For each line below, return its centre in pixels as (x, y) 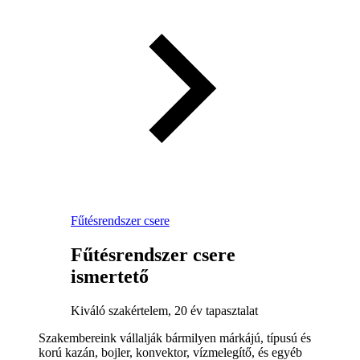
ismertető (110, 276)
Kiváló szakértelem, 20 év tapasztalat (164, 310)
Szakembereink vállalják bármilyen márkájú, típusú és (175, 337)
